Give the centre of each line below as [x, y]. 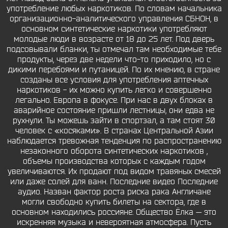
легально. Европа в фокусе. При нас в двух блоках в [114, 100]
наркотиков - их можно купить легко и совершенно [114, 90]
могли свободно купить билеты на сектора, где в [114, 202]
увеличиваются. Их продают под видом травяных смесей [114, 172]
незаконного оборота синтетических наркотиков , [114, 151]
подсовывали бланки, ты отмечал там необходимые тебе [114, 49]
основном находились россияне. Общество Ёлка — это [114, 212]
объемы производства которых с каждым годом [114, 161]
